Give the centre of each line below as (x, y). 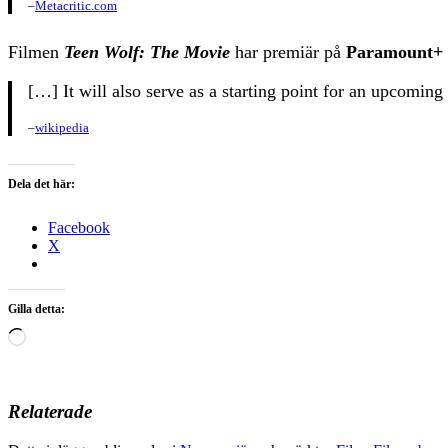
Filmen (36, 51)
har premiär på (288, 51)
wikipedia (62, 127)
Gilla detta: (36, 308)
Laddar (47, 335)
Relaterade (50, 412)
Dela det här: (41, 183)
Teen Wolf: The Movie (147, 51)
